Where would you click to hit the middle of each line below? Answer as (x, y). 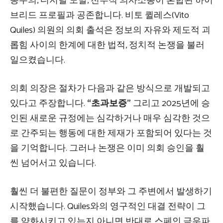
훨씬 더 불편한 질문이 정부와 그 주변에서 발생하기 (111, 192)
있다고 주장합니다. (49, 104)
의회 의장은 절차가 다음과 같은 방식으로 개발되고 (110, 89)
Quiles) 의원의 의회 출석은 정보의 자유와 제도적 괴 (110, 31)
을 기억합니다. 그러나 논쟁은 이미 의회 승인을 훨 (107, 149)
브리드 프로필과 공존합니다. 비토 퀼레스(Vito (100, 16)
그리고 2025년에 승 (170, 104)
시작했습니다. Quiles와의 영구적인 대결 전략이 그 (108, 207)
